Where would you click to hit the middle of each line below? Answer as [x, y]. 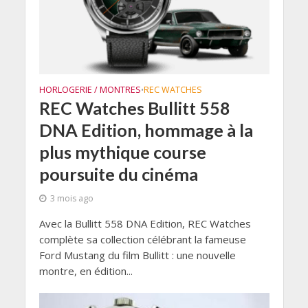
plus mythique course [122, 152]
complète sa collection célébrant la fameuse [142, 239]
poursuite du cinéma [118, 174]
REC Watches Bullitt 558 [134, 108]
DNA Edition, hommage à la [146, 130]
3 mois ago [71, 198]
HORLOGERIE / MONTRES [90, 89]
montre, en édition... [86, 271]
